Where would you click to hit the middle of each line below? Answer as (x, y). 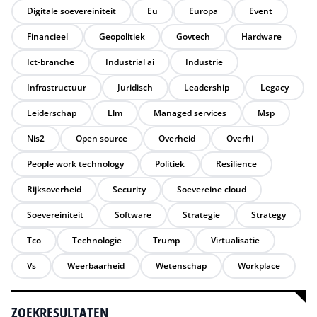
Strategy (269, 215)
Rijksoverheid (54, 189)
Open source (102, 138)
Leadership (207, 87)
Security (129, 189)
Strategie (201, 215)
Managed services (190, 113)
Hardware (261, 36)
